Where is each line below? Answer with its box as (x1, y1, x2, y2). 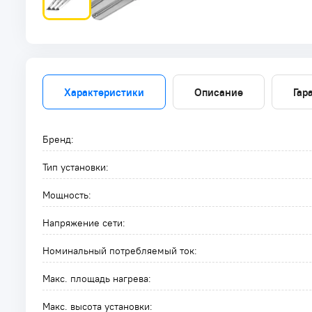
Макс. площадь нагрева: (42, 272, 151, 285)
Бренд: (42, 133, 74, 146)
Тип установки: (42, 161, 109, 173)
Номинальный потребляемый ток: (42, 244, 197, 257)
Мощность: (42, 189, 91, 201)
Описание (194, 85, 243, 99)
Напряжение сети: (42, 217, 125, 229)
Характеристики (64, 85, 144, 99)
